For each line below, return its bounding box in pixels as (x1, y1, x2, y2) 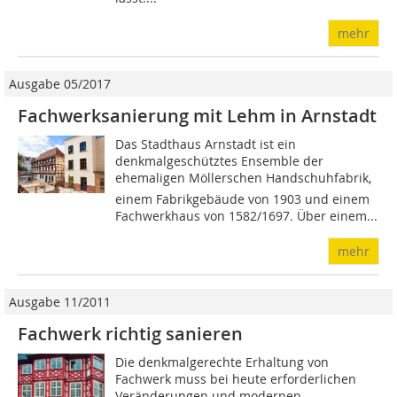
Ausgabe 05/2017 (9, 75, 111, 92)
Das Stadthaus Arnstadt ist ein (115, 136, 297, 152)
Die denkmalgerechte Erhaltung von (115, 354, 330, 370)
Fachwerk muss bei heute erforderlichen (115, 370, 357, 387)
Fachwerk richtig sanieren (18, 322, 243, 346)
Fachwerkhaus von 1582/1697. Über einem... (115, 207, 378, 224)
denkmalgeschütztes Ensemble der (115, 152, 324, 169)
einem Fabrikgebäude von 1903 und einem (115, 191, 370, 207)
